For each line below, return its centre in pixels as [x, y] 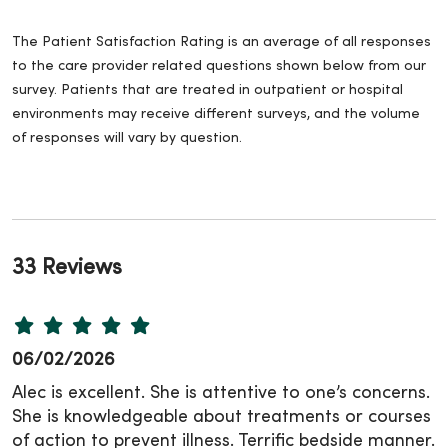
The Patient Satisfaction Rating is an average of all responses [221, 42]
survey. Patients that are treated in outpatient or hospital [207, 90]
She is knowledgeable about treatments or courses [221, 417]
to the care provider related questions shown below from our [219, 66]
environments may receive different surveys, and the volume [216, 114]
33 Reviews [67, 268]
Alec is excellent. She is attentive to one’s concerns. [221, 393]
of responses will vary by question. [127, 138]
